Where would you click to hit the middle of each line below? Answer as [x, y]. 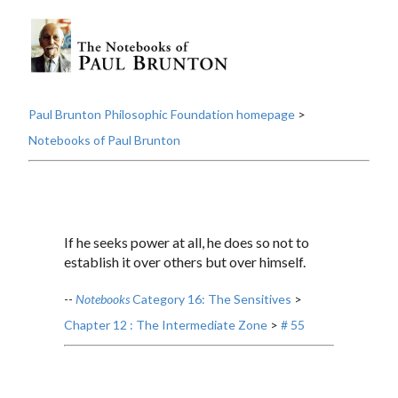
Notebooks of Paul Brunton [104, 140]
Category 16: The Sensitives [211, 299]
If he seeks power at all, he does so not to [187, 243]
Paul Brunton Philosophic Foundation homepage [162, 115]
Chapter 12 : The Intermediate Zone [166, 325]
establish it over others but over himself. [185, 262]
